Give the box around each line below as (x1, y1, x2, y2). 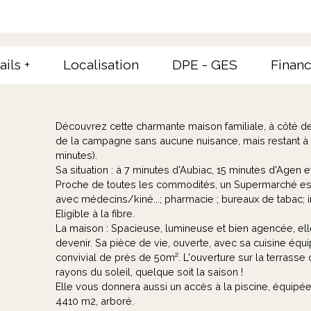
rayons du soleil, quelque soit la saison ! (56, 266, 243, 278)
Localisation (63, 57, 139, 73)
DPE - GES (172, 57, 237, 73)
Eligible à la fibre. (56, 208, 135, 220)
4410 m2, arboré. (56, 295, 134, 308)
